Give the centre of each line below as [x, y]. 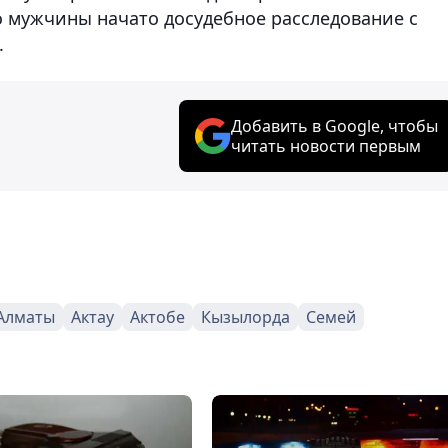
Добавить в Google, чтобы [334, 125]
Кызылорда [245, 316]
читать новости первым [326, 145]
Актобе [157, 316]
